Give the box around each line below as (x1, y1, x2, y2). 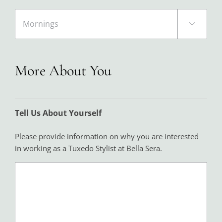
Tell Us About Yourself (14, 108, 102, 119)
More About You (14, 61, 111, 80)
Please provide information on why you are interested (14, 131, 199, 142)
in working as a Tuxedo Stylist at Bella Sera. (14, 143, 162, 154)
